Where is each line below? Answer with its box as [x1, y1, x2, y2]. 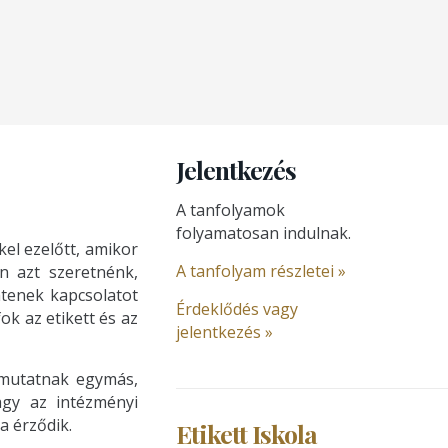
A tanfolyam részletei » [175, 260, 346, 282]
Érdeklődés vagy [175, 298, 298, 320]
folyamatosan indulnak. [175, 222, 351, 244]
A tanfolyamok [175, 199, 285, 221]
